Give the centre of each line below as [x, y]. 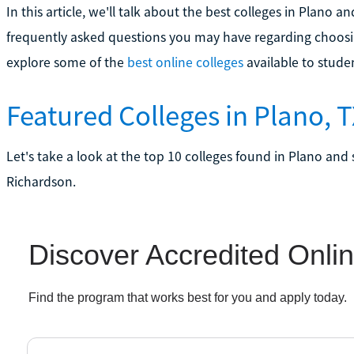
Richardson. [41, 181]
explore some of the [66, 62]
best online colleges [185, 62]
